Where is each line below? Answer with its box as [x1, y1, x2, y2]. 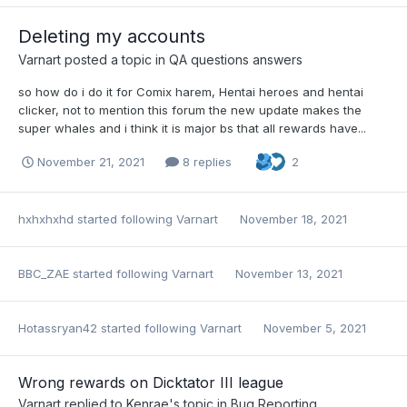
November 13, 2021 [235, 265, 342, 281]
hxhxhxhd [18, 211, 74, 226]
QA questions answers [169, 52, 303, 68]
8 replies [178, 154, 232, 169]
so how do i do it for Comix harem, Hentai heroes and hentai [18, 84, 363, 100]
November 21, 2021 [37, 154, 144, 169]
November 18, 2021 [240, 211, 347, 226]
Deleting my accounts [18, 25, 205, 48]
